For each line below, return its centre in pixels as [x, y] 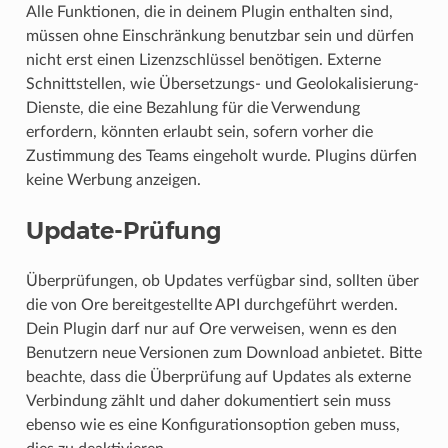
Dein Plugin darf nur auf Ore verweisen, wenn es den [211, 329]
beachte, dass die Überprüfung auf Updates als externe [218, 377]
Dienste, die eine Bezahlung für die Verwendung [192, 108]
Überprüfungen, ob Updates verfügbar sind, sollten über [222, 281]
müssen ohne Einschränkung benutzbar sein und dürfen [219, 36]
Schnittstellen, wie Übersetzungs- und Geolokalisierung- [222, 84]
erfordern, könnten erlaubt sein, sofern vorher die [199, 132]
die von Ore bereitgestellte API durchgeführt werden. [211, 305]
